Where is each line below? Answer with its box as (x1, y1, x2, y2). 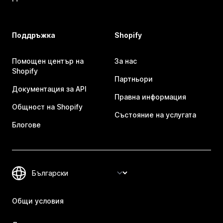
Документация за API (12, 84, 87, 93)
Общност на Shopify (12, 102, 83, 111)
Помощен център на (12, 56, 84, 65)
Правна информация (114, 92, 186, 101)
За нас (114, 56, 137, 65)
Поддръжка (12, 30, 55, 39)
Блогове (12, 120, 41, 129)
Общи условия (12, 196, 64, 205)
